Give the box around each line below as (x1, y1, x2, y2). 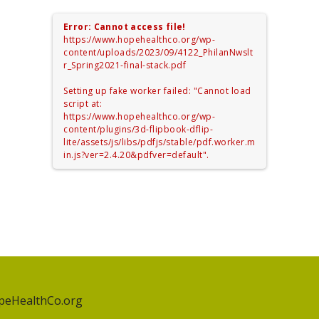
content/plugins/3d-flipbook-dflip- (63, 123, 213, 136)
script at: (63, 98, 102, 110)
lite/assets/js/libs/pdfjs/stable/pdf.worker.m (63, 136, 256, 149)
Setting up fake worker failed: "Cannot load (63, 85, 251, 98)
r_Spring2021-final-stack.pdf (63, 59, 186, 72)
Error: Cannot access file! (63, 21, 186, 33)
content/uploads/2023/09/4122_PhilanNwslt (63, 46, 253, 59)
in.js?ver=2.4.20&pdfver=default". (63, 149, 209, 162)
